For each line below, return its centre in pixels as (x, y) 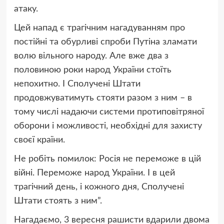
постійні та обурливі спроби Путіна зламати (105, 42)
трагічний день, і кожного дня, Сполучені (99, 187)
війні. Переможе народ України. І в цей (94, 173)
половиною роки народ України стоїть (92, 70)
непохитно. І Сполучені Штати (77, 84)
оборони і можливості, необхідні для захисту (108, 126)
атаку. (26, 9)
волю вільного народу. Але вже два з (91, 56)
